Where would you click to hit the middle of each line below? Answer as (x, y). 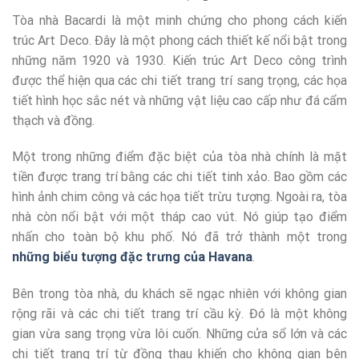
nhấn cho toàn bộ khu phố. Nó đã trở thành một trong (179, 237)
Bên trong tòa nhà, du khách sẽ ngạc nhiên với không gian (179, 294)
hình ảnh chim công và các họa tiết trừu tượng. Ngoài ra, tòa (179, 197)
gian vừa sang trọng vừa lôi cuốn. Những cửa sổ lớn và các (179, 334)
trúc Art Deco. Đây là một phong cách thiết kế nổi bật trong (179, 40)
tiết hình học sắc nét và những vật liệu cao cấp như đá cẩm (179, 100)
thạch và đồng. (53, 120)
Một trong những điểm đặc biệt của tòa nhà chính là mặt (179, 157)
